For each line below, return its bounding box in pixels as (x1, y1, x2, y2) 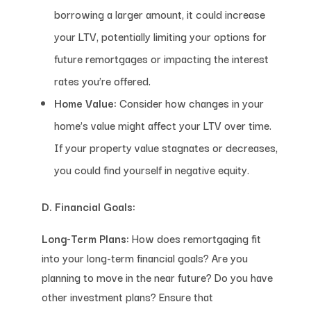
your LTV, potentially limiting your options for (53, 27, 267, 44)
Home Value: (53, 94, 117, 111)
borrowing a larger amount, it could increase (53, 5, 265, 22)
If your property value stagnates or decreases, (53, 138, 278, 155)
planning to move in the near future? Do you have (41, 268, 273, 285)
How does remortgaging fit (128, 229, 261, 246)
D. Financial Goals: (41, 197, 135, 215)
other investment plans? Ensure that (41, 287, 213, 305)
